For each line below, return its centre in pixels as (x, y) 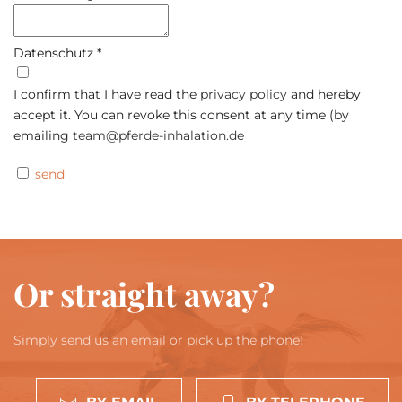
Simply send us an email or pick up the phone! (158, 340)
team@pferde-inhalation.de (158, 135)
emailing (43, 135)
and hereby (324, 94)
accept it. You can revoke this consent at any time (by (181, 115)
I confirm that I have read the (107, 94)
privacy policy (244, 94)
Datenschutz (55, 53)
